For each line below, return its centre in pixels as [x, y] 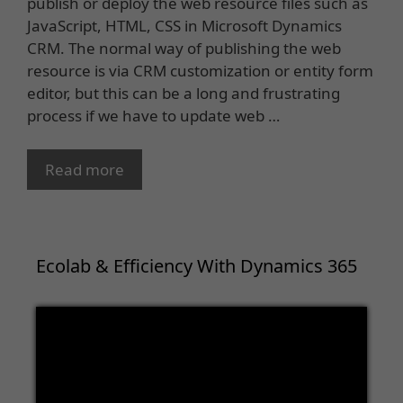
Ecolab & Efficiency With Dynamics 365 [197, 266]
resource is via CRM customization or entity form [200, 70]
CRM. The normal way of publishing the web [184, 48]
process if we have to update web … [153, 115]
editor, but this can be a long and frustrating [184, 93]
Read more [85, 170]
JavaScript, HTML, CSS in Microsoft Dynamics [184, 25]
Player [58, 340]
